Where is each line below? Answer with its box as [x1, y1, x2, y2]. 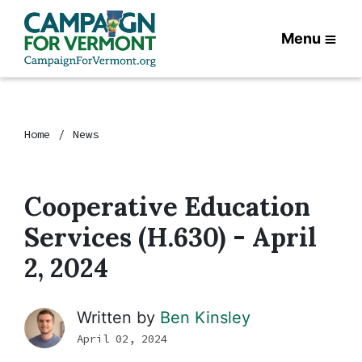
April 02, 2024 [77, 331, 167, 346]
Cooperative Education [24, 190, 310, 223]
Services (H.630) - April [24, 221, 317, 254]
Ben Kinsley [160, 308, 250, 327]
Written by [77, 308, 160, 327]
